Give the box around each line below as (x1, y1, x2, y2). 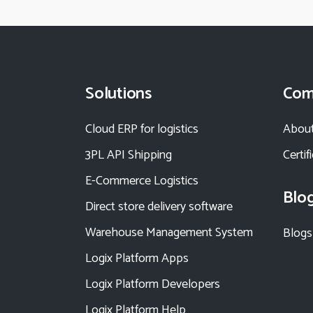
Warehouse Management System (85, 222, 253, 244)
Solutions (85, 80, 152, 108)
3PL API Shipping (85, 145, 172, 166)
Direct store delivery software (85, 196, 233, 218)
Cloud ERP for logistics (85, 119, 198, 140)
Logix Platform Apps (85, 248, 189, 270)
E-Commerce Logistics (85, 170, 198, 192)
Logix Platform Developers (85, 274, 220, 296)
